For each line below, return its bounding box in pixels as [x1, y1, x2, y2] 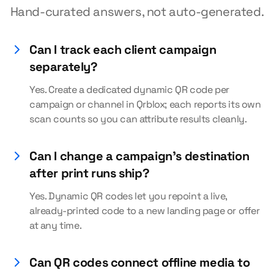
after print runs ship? [29, 165, 150, 181]
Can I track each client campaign [29, 42, 217, 57]
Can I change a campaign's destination [29, 148, 250, 164]
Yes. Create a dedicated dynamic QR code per [29, 83, 229, 96]
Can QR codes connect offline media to [29, 254, 250, 270]
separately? [29, 59, 98, 75]
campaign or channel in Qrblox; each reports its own [29, 98, 261, 111]
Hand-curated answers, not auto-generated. [10, 4, 264, 20]
